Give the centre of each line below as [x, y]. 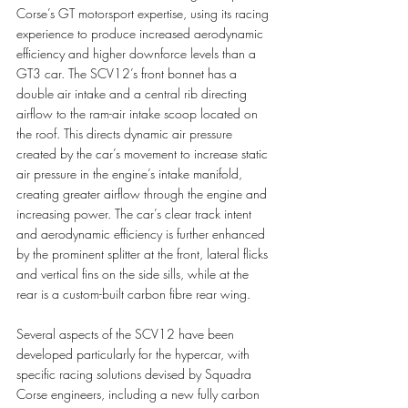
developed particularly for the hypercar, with [135, 353]
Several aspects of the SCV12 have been [127, 333]
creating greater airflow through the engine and [143, 193]
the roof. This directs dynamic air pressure [126, 133]
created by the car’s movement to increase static [144, 153]
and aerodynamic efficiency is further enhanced [143, 233]
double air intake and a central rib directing [133, 93]
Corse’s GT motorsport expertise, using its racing [144, 13]
